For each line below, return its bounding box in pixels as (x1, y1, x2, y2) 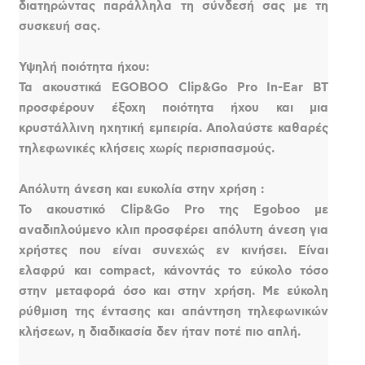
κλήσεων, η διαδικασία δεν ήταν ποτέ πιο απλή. (19, 323, 301, 340)
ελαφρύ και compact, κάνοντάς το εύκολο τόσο (19, 262, 329, 279)
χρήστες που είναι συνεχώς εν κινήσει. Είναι (19, 242, 329, 258)
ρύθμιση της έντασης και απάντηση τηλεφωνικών (19, 303, 329, 319)
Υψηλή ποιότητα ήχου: (19, 59, 150, 75)
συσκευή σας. (19, 18, 101, 34)
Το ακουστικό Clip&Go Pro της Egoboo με (19, 201, 329, 218)
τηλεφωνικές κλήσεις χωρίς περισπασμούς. (19, 140, 275, 156)
